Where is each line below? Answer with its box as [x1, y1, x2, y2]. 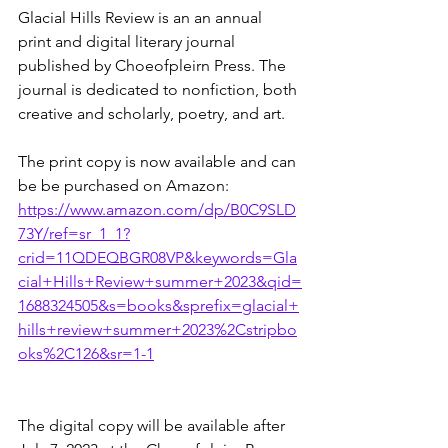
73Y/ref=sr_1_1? [18, 223, 130, 243]
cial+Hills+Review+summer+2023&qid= [18, 271, 302, 291]
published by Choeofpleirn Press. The [18, 55, 290, 75]
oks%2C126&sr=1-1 [18, 343, 154, 363]
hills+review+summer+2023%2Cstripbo [18, 319, 297, 339]
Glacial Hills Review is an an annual [18, 7, 266, 27]
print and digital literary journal [18, 31, 239, 51]
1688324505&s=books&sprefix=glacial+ [18, 295, 299, 315]
